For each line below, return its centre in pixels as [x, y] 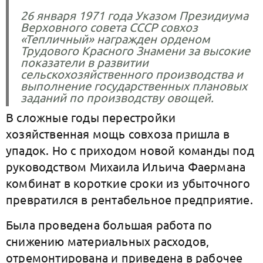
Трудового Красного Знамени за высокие [135, 50]
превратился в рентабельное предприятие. [131, 199]
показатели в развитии [85, 62]
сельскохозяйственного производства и [132, 74]
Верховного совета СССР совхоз [109, 27]
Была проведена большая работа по [109, 225]
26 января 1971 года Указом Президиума [134, 15]
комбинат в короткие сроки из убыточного [128, 183]
